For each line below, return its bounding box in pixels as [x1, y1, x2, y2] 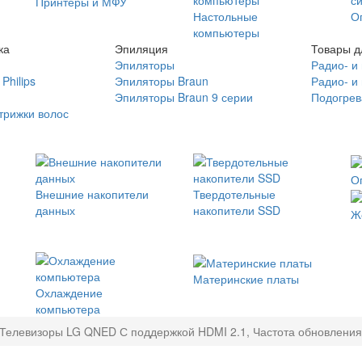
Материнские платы [193, 270, 299, 287]
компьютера [36, 301, 100, 318]
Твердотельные [193, 186, 276, 202]
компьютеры [193, 24, 259, 40]
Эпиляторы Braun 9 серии [114, 89, 253, 105]
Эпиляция [114, 40, 168, 57]
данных [36, 202, 75, 218]
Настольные [193, 8, 258, 24]
